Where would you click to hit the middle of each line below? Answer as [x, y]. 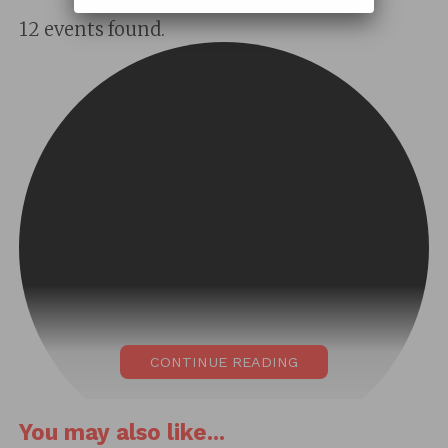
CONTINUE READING [223, 361]
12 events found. [91, 30]
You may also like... [121, 431]
